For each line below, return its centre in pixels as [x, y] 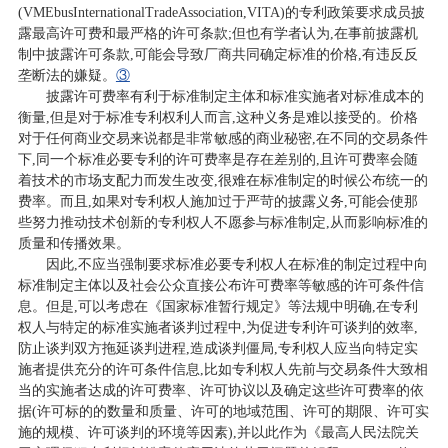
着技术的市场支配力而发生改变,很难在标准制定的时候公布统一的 [222, 180]
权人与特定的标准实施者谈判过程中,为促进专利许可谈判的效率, [217, 327]
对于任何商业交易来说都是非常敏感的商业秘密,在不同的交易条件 [222, 138]
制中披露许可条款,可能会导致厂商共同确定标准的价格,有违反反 [217, 54]
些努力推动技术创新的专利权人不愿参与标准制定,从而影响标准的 [222, 222]
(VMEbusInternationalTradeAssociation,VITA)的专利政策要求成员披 [221, 12]
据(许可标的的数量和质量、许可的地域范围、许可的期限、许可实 [223, 411]
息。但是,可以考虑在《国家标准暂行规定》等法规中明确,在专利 [217, 306]
